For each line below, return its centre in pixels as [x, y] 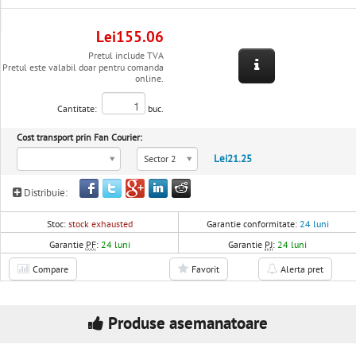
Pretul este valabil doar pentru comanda [83, 68]
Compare [50, 269]
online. [150, 79]
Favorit [205, 269]
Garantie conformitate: [253, 224]
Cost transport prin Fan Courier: [79, 137]
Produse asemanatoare [188, 324]
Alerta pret [302, 269]
